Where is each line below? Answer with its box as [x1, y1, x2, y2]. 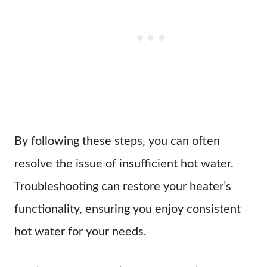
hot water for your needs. [14, 226, 147, 238]
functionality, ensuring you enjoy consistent [14, 203, 241, 215]
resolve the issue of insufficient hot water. [14, 158, 234, 170]
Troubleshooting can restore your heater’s [14, 181, 231, 193]
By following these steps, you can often [14, 135, 220, 147]
